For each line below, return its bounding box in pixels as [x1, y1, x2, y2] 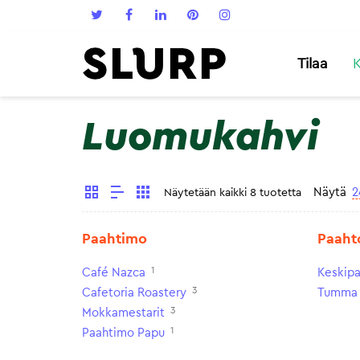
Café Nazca [82, 267, 145, 279]
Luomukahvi [82, 117, 318, 157]
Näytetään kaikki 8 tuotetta [164, 187, 301, 198]
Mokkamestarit [82, 307, 165, 319]
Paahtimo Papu [82, 327, 165, 339]
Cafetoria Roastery [82, 287, 186, 299]
